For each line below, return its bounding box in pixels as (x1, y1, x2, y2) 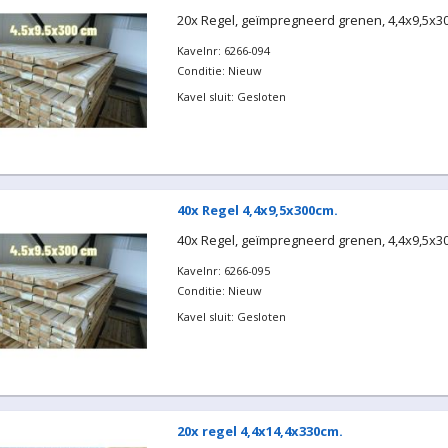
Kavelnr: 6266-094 (176, 42, 270, 58)
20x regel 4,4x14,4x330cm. (176, 421, 343, 440)
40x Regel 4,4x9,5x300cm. (176, 201, 338, 219)
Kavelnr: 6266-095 (176, 263, 270, 278)
